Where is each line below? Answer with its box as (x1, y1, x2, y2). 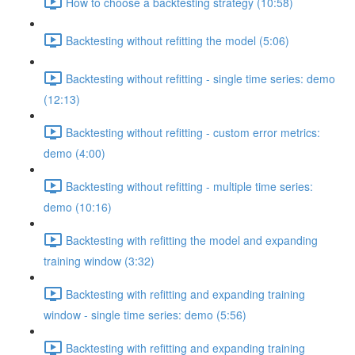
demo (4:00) (44, 145, 105, 161)
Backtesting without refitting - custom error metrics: (66, 124, 320, 140)
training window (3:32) (44, 253, 155, 269)
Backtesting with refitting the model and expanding (66, 231, 318, 248)
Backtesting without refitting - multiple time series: (66, 177, 313, 194)
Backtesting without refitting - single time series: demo (66, 70, 335, 86)
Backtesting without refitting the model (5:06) (66, 32, 289, 48)
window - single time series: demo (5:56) (44, 307, 246, 323)
